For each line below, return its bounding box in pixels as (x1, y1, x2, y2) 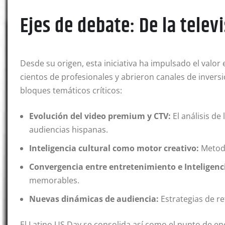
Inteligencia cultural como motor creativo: (29, 142, 199, 154)
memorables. (29, 174, 79, 186)
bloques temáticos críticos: (20, 84, 122, 96)
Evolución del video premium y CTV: (29, 110, 171, 122)
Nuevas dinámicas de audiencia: (29, 193, 159, 204)
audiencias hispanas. (29, 124, 108, 135)
